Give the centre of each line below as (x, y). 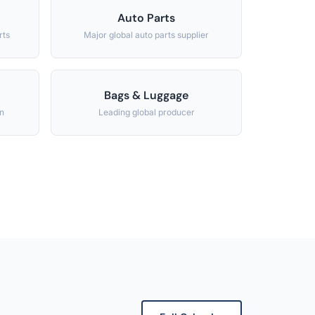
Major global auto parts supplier (146, 35)
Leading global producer (146, 112)
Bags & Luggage (146, 95)
